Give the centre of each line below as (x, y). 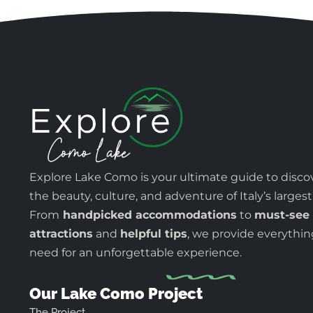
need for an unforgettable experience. (136, 253)
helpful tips (154, 234)
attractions (61, 234)
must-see (282, 215)
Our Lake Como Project (116, 293)
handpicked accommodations (150, 215)
